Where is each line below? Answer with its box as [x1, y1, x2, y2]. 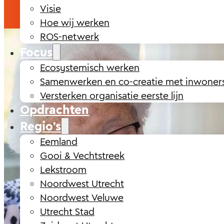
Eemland [40, 135, 77, 147]
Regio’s [20, 117, 61, 134]
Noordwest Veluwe [40, 191, 123, 203]
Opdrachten [20, 101, 89, 117]
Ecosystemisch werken [40, 61, 139, 73]
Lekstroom [40, 163, 86, 175]
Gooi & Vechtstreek [40, 149, 124, 161]
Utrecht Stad [40, 205, 94, 217]
